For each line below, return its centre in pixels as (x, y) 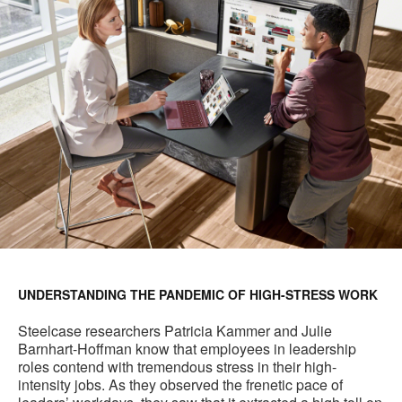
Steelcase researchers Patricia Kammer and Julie (175, 331)
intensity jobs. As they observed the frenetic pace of (180, 385)
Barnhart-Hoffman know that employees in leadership (187, 349)
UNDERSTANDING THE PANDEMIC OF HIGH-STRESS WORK (198, 295)
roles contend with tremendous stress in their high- (177, 367)
